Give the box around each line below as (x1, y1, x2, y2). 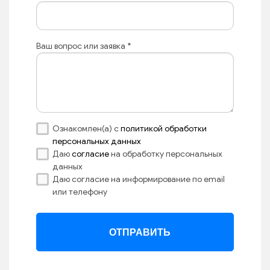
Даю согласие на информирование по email (52, 173, 225, 184)
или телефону (52, 186, 107, 197)
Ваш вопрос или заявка (36, 40, 127, 51)
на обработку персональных (111, 148, 222, 159)
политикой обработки (121, 122, 207, 134)
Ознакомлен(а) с (52, 122, 121, 134)
